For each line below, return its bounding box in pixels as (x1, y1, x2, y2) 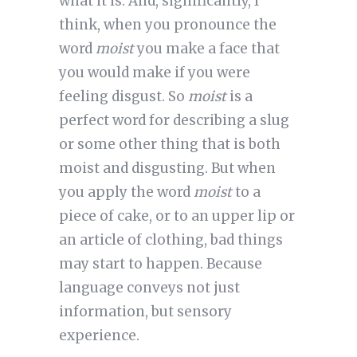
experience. (58, 327, 139, 345)
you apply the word (58, 183, 194, 202)
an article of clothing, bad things (58, 231, 283, 249)
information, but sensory (58, 303, 232, 321)
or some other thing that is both (58, 135, 280, 154)
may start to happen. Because (58, 255, 262, 273)
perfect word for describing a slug (58, 112, 289, 130)
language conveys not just (58, 279, 240, 297)
